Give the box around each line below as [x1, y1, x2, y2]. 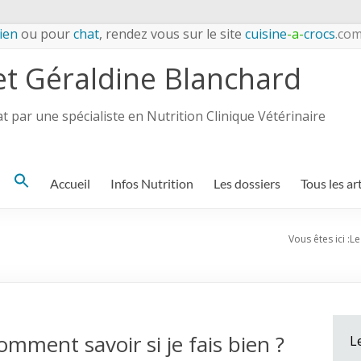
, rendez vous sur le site [99, 25, 242, 43]
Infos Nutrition [110, 176, 193, 191]
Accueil [50, 176, 90, 191]
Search [13, 175, 50, 191]
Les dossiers [214, 176, 280, 191]
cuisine [242, 25, 287, 43]
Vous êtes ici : [288, 232, 350, 246]
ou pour [18, 25, 73, 43]
